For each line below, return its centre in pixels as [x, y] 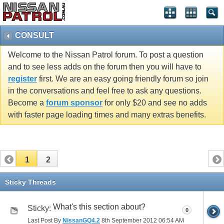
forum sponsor [74, 103]
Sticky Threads [30, 182]
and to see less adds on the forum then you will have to [105, 67]
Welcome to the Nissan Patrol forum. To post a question [106, 55]
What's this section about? [99, 206]
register [22, 79]
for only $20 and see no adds [155, 103]
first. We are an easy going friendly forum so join [123, 79]
